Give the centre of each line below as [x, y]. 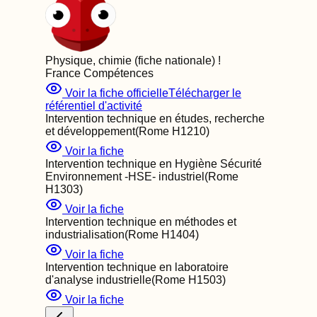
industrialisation [85, 235]
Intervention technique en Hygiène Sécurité [154, 164]
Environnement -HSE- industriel [125, 177]
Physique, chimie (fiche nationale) [130, 60]
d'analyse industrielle [98, 280]
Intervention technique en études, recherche [155, 119]
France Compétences [99, 73]
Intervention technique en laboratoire [137, 267]
